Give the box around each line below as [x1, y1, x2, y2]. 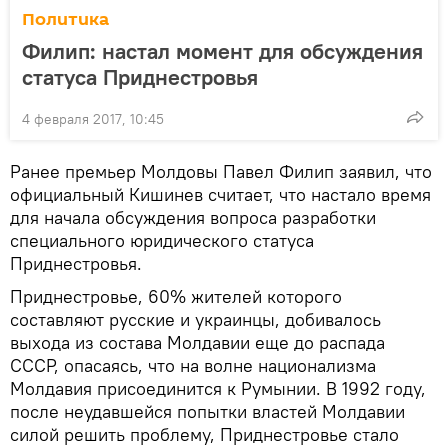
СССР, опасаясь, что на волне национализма [10, 353, 376, 377]
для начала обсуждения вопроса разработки [10, 205, 376, 229]
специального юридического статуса [10, 228, 314, 252]
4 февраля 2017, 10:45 [22, 109, 164, 128]
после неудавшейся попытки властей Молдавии [10, 399, 405, 423]
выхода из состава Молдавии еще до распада [10, 330, 385, 354]
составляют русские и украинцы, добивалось [10, 307, 381, 331]
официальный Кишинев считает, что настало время [10, 182, 431, 206]
